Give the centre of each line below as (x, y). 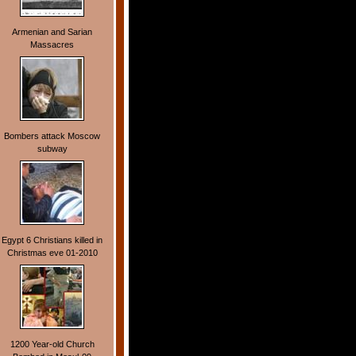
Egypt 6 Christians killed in (52, 240)
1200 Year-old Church (52, 344)
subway (52, 149)
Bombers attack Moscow (52, 136)
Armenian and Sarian (52, 32)
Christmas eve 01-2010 (52, 253)
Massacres (52, 45)
